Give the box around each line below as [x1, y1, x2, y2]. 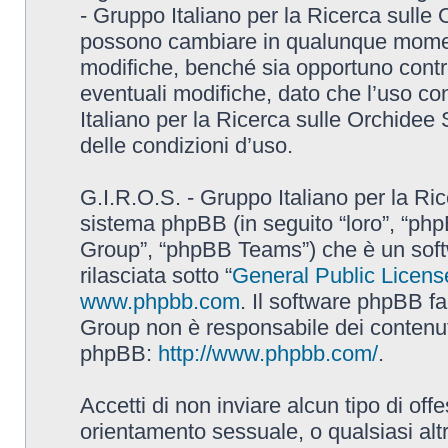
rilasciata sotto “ [80, 263, 232, 288]
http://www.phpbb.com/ [158, 341, 378, 366]
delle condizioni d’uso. [80, 133, 293, 158]
